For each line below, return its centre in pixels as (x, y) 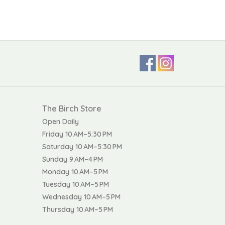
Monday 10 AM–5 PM (75, 172)
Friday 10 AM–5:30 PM (77, 134)
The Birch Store (72, 108)
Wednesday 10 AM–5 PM (81, 197)
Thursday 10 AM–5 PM (77, 209)
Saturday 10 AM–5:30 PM (82, 146)
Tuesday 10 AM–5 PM (75, 184)
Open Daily (60, 121)
